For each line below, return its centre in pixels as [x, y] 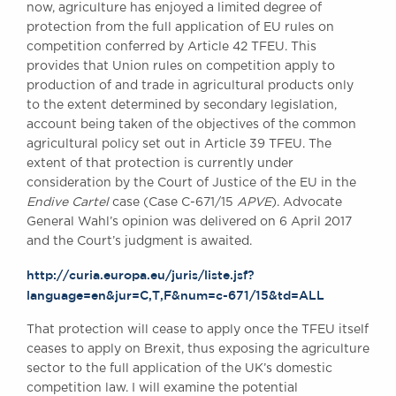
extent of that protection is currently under [160, 163]
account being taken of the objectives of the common [191, 124]
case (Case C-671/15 [175, 202]
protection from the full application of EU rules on [180, 27]
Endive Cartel [69, 202]
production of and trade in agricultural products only [190, 85]
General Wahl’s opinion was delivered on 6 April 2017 [189, 221]
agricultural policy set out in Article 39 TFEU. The [179, 144]
